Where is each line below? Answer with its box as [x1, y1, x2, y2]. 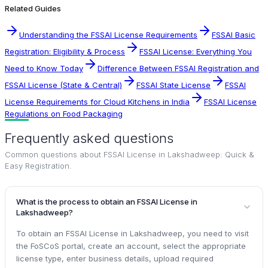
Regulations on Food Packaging [5, 109, 123, 119]
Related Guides [5, 4, 61, 14]
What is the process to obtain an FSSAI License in [16, 197, 197, 207]
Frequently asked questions [5, 130, 173, 147]
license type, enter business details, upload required [16, 254, 214, 264]
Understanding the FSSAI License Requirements [19, 30, 197, 40]
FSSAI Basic [212, 30, 255, 40]
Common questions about [5, 150, 103, 160]
